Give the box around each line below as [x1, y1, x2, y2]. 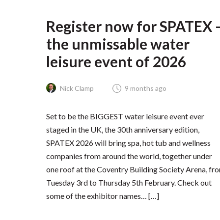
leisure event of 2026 [46, 53, 187, 71]
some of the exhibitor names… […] [46, 191, 160, 200]
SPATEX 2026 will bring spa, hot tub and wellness [46, 137, 211, 147]
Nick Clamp [58, 83, 94, 92]
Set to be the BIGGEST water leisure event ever [46, 111, 205, 121]
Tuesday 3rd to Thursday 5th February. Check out [46, 177, 212, 187]
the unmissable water [46, 35, 190, 53]
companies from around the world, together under [46, 151, 213, 161]
